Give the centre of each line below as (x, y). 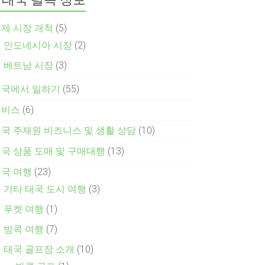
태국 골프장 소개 (39, 249)
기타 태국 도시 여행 (45, 189)
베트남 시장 (29, 65)
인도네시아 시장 (38, 45)
